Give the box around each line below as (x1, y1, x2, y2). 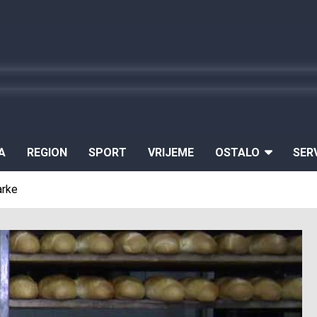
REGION (27, 146, 67, 160)
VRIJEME (148, 146, 194, 160)
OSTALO (215, 146, 260, 160)
